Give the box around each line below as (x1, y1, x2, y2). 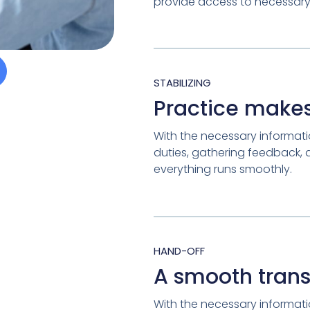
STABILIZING (153, 75, 211, 91)
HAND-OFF (153, 243, 205, 258)
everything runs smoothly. (153, 161, 292, 178)
